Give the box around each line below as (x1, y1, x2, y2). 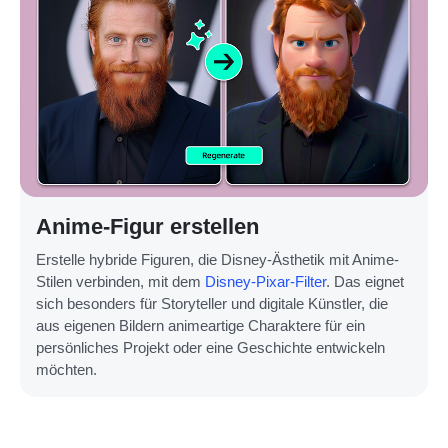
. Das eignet (326, 273, 404, 291)
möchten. (36, 361, 97, 379)
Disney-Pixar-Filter (205, 273, 326, 291)
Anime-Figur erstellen (36, 214, 259, 240)
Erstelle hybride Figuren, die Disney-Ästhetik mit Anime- (36, 251, 399, 269)
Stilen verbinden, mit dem (36, 273, 205, 291)
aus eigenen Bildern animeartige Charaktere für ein (36, 317, 365, 335)
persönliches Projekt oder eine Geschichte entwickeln (36, 339, 385, 357)
